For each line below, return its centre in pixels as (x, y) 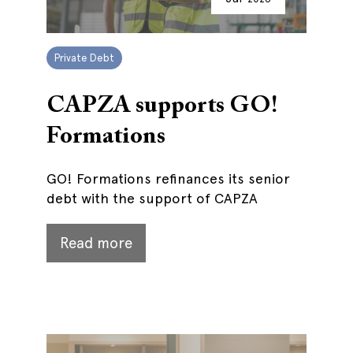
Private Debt (84, 58)
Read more (96, 243)
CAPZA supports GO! (162, 106)
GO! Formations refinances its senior (168, 178)
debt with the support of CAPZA (152, 198)
